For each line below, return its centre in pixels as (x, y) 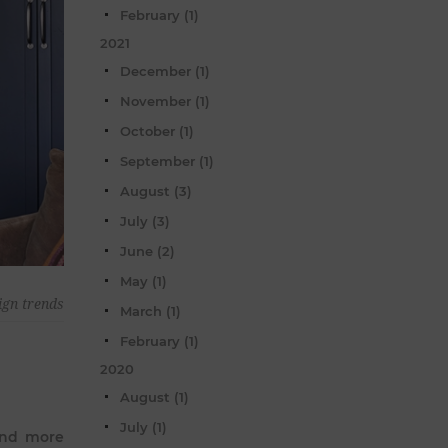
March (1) (150, 310)
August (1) (154, 396)
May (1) (143, 280)
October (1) (157, 130)
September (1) (167, 160)
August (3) (156, 190)
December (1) (165, 70)
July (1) (143, 426)
